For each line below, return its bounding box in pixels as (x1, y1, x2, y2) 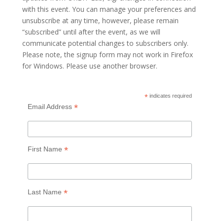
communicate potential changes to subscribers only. (22, 38, 188, 48)
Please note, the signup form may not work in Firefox (22, 50, 193, 59)
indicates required (148, 93, 192, 99)
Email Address (27, 103, 74, 110)
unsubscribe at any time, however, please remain (22, 16, 179, 25)
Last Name (27, 187, 64, 196)
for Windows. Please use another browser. (22, 61, 157, 71)
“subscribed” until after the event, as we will (22, 27, 160, 37)
